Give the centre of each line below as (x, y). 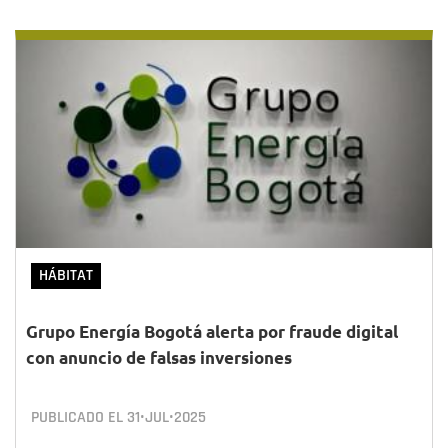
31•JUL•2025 (166, 417)
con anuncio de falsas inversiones (159, 357)
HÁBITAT (66, 275)
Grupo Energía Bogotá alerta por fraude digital (212, 331)
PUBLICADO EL (79, 417)
